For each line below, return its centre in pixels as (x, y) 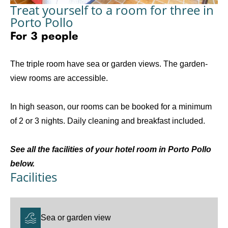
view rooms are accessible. (59, 78)
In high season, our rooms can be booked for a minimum (111, 107)
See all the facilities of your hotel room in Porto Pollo (111, 149)
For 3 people (44, 36)
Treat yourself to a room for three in (112, 10)
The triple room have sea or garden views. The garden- (109, 64)
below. (22, 164)
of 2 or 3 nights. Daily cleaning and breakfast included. (108, 121)
